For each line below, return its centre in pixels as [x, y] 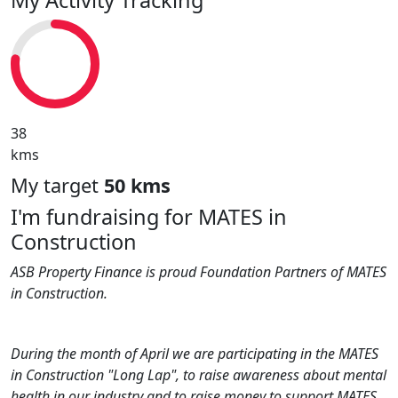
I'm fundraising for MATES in [149, 216]
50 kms [137, 185]
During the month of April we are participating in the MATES [195, 353]
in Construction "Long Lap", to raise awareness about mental [199, 374]
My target [57, 185]
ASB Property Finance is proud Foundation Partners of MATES [199, 271]
